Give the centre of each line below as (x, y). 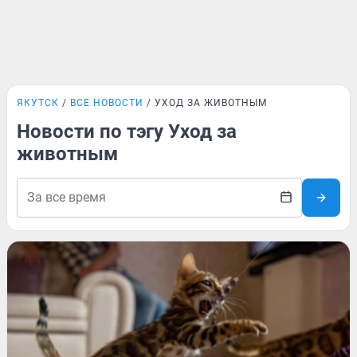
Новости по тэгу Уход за (127, 131)
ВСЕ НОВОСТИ (107, 103)
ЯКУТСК (38, 103)
